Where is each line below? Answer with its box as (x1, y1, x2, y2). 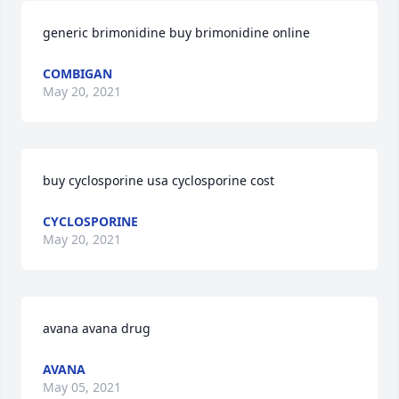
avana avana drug (43, 320, 151, 337)
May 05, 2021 (43, 379, 121, 395)
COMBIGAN (43, 65, 112, 82)
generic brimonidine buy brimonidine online (43, 24, 310, 41)
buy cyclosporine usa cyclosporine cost (43, 172, 274, 189)
